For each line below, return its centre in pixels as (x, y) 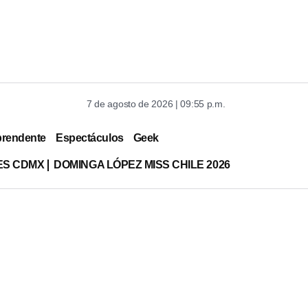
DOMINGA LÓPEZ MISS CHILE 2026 (142, 164)
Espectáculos (90, 137)
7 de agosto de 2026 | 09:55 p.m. (156, 104)
